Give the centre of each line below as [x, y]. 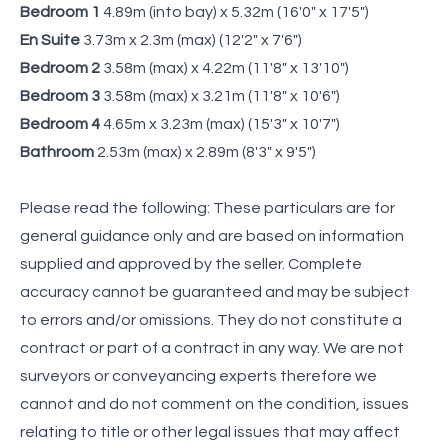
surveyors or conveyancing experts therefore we [198, 375]
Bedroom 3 [60, 95]
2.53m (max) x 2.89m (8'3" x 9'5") [205, 151]
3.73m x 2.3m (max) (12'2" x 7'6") [191, 39]
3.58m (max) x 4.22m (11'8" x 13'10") [224, 67]
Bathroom [57, 151]
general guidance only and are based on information [212, 235]
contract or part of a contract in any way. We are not [212, 347]
